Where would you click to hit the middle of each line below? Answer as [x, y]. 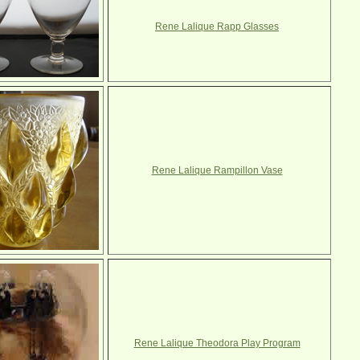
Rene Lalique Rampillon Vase [217, 170]
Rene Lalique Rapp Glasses [217, 27]
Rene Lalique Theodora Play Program [217, 343]
